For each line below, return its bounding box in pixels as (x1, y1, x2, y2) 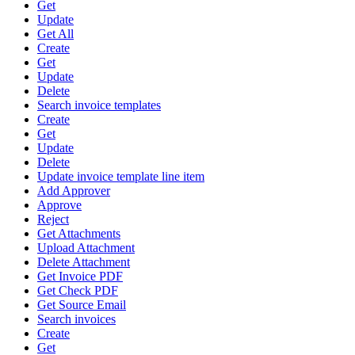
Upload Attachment (37, 241, 135, 255)
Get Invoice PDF (37, 269, 123, 284)
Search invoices (37, 312, 116, 326)
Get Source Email (37, 298, 126, 312)
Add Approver (37, 184, 110, 198)
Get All (37, 27, 74, 41)
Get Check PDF (37, 284, 118, 298)
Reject (37, 212, 69, 227)
